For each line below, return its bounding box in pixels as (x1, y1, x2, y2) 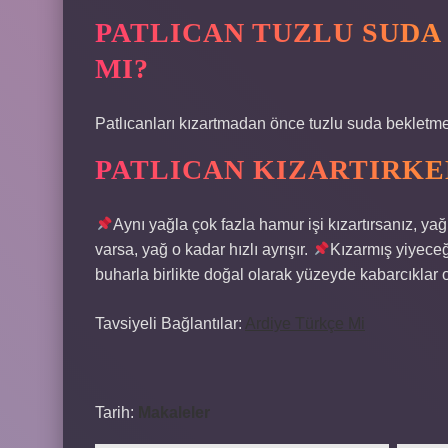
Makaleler (138, 404, 210, 421)
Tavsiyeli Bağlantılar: (95, 315, 245, 332)
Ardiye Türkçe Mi (245, 315, 365, 332)
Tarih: (95, 404, 138, 421)
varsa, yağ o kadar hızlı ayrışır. (95, 241, 312, 258)
